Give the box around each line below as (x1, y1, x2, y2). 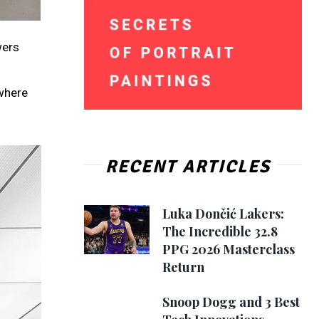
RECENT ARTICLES (105, 155, 271, 177)
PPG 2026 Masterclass (162, 240, 295, 258)
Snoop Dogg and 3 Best (162, 293, 300, 310)
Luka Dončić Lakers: (162, 204, 284, 222)
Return (162, 258, 204, 276)
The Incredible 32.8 (162, 222, 278, 240)
